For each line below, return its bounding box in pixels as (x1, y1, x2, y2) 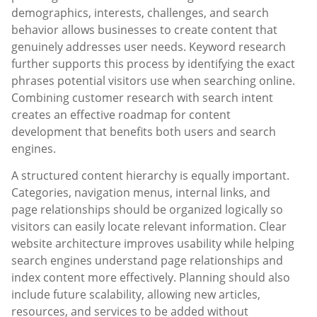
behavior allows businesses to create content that (11, 21, 277, 38)
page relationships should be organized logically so (11, 201, 283, 217)
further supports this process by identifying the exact (11, 55, 295, 71)
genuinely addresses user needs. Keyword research (11, 38, 286, 54)
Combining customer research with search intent (11, 89, 273, 105)
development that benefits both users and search (11, 123, 276, 139)
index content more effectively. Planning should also (11, 269, 290, 285)
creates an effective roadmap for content (11, 106, 231, 122)
